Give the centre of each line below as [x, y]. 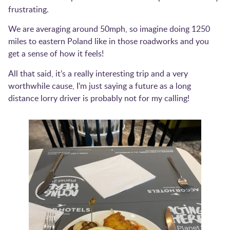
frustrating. [28, 9]
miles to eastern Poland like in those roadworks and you [109, 41]
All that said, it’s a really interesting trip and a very [98, 73]
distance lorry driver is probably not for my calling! [99, 98]
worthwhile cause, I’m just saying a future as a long [100, 85]
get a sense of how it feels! [56, 54]
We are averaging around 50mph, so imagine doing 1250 [109, 29]
